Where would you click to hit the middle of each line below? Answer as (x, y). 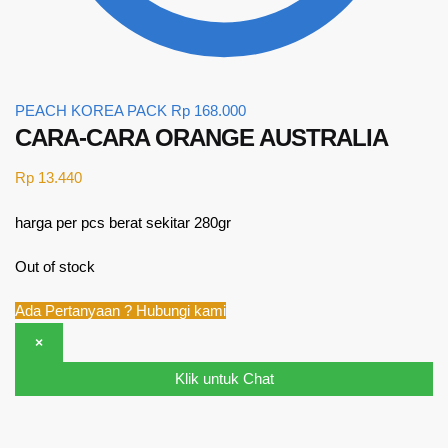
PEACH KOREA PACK (91, 110)
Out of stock (55, 266)
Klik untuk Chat (224, 379)
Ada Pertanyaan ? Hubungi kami (120, 311)
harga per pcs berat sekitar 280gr (123, 222)
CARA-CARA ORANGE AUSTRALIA (201, 137)
